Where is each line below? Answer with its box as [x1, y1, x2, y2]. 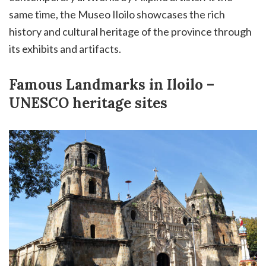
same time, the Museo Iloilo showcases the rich [9, 7, 225, 21]
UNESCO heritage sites [9, 93, 167, 112]
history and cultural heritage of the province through [9, 24, 252, 38]
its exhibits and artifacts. [9, 42, 121, 55]
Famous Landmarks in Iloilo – [9, 75, 214, 94]
